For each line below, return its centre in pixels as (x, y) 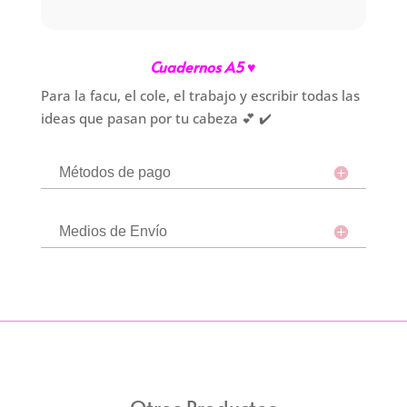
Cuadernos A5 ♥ (203, 67)
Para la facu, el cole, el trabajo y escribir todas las (200, 96)
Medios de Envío (113, 232)
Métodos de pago (114, 173)
